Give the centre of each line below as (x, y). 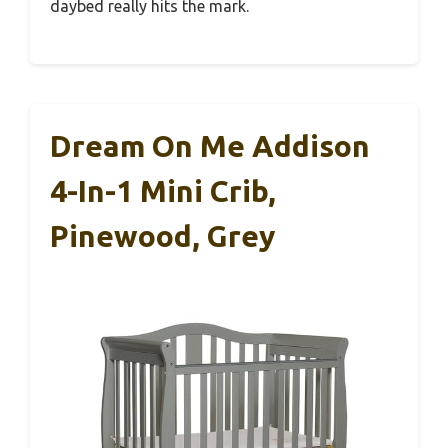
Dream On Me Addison (210, 145)
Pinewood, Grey (162, 235)
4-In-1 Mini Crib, (163, 190)
